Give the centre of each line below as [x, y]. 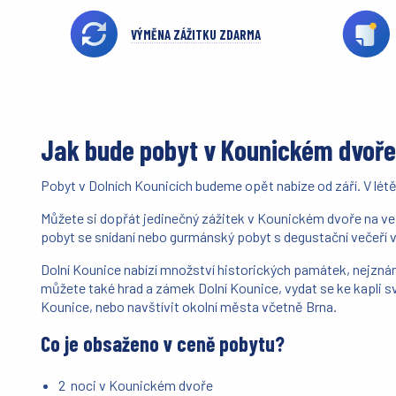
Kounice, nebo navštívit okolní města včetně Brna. [190, 306]
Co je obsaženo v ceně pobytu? [163, 343]
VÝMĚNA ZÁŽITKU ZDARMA [195, 35]
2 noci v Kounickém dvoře [136, 385]
